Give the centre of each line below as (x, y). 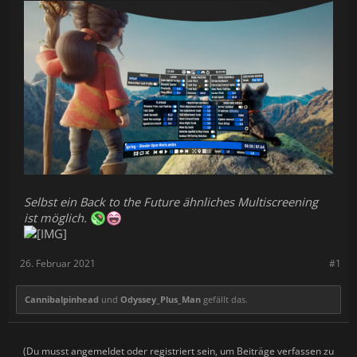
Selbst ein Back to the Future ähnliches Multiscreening (171, 202)
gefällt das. (224, 300)
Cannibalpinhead (62, 300)
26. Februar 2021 (58, 264)
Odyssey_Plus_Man (161, 300)
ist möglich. (57, 218)
